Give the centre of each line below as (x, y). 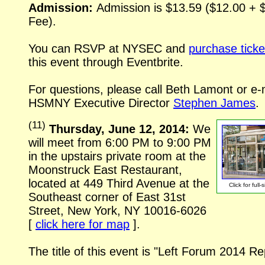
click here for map (83, 224)
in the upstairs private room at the (117, 156)
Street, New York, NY (86, 210)
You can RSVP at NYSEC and (109, 49)
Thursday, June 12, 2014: (121, 129)
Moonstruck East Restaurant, (105, 169)
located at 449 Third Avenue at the (119, 183)
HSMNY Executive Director (101, 103)
